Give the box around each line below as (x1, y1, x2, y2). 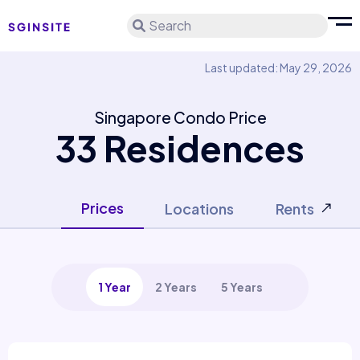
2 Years (154, 280, 197, 294)
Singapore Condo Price (93, 108, 267, 127)
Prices (81, 198, 124, 217)
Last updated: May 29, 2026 (205, 60, 352, 75)
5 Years (220, 280, 263, 294)
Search (149, 17, 191, 34)
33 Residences (55, 125, 305, 170)
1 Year (97, 280, 131, 294)
